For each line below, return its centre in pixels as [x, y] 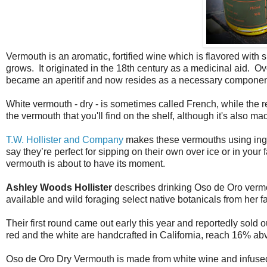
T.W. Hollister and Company [65, 139]
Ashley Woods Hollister [59, 187]
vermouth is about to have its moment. [86, 163]
